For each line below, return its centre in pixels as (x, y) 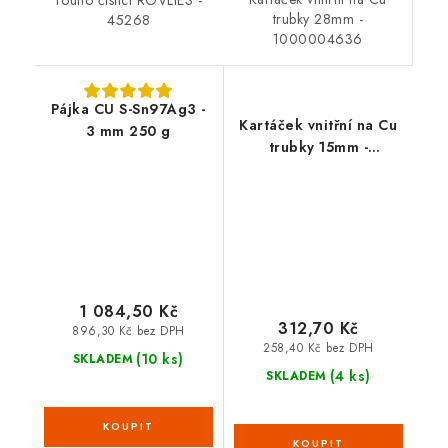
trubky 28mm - (317, 19)
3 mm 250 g (128, 131)
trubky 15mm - (318, 147)
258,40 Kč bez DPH (318, 348)
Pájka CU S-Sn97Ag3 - (128, 109)
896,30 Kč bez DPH (128, 331)
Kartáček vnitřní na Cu (318, 125)
